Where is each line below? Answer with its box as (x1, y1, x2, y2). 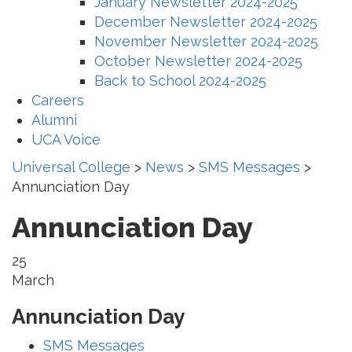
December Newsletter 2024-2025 (94, 13, 317, 30)
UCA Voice (31, 130, 101, 148)
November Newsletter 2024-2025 (94, 32, 318, 49)
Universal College (12, 158, 130, 175)
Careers (31, 91, 84, 108)
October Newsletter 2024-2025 (94, 52, 302, 69)
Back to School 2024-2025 (94, 71, 266, 89)
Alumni (31, 111, 77, 128)
